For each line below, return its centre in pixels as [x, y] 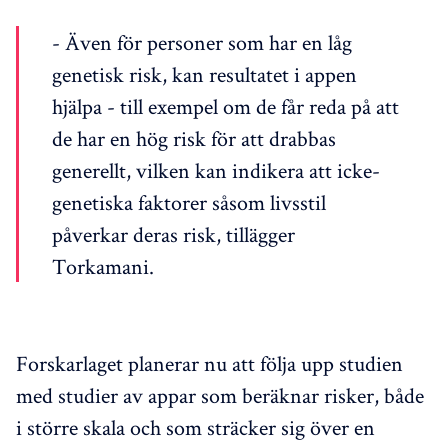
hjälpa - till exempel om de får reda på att [225, 105]
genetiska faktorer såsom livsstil [189, 201]
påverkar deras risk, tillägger [173, 233]
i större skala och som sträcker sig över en [195, 426]
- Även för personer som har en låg [202, 41]
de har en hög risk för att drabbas [194, 137]
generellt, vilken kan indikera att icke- [216, 169]
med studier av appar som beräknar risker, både [220, 394]
